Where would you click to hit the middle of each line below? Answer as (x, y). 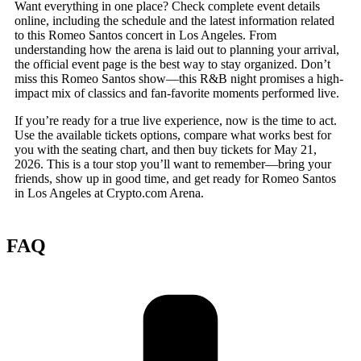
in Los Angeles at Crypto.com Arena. (109, 193)
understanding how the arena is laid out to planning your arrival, (177, 49)
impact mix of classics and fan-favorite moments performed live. (177, 93)
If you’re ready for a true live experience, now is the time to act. (176, 120)
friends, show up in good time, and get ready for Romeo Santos (175, 178)
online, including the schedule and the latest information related (174, 20)
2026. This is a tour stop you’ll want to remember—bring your (173, 164)
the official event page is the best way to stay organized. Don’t (172, 64)
